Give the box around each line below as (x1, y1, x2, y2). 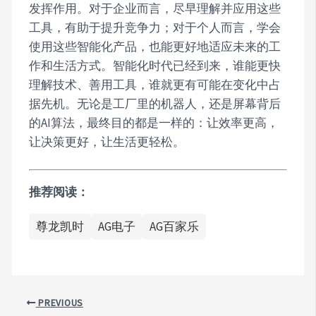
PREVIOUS (35, 297, 83, 310)
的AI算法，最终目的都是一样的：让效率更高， (29, 114, 279, 130)
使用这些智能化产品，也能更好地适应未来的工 (29, 38, 281, 54)
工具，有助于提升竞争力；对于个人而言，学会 (29, 19, 281, 35)
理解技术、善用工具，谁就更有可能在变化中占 (29, 76, 281, 92)
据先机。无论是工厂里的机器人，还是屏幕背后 (29, 95, 281, 111)
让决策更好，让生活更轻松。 (29, 133, 186, 150)
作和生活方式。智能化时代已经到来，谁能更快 (29, 57, 281, 73)
